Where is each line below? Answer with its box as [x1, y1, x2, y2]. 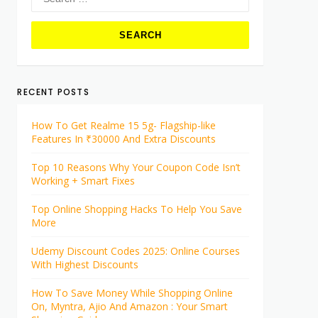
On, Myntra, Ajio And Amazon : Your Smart [31, 299, 229, 313]
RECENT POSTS [17, 85, 89, 98]
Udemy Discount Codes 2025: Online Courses [31, 243, 241, 258]
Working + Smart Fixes [31, 173, 136, 187]
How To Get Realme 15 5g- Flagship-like [31, 118, 216, 132]
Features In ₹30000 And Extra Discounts [31, 131, 216, 146]
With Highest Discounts [31, 257, 139, 271]
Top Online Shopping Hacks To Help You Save [31, 202, 243, 216]
